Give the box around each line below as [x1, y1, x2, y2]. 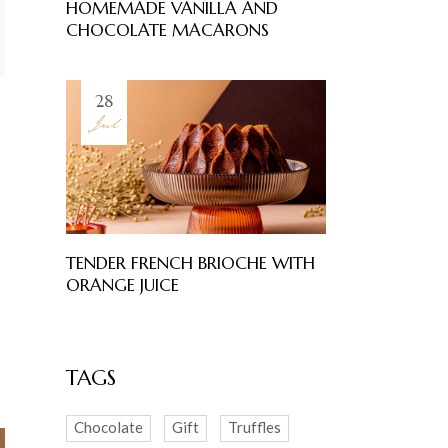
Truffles [228, 417, 281, 436]
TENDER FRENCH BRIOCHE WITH [66, 251, 315, 274]
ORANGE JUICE [66, 273, 179, 296]
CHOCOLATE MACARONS [66, 18, 269, 41]
